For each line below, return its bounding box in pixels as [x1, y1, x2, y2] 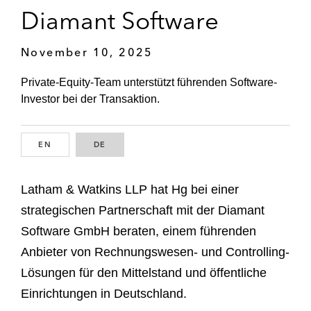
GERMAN [106, 140, 149, 150]
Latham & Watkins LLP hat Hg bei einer [21, 182, 239, 196]
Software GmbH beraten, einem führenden [21, 224, 256, 238]
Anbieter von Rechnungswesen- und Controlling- [21, 244, 289, 259]
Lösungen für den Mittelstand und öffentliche [21, 265, 267, 280]
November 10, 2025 [21, 44, 153, 59]
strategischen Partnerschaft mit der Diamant [21, 203, 264, 217]
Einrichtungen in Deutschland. [21, 286, 187, 301]
